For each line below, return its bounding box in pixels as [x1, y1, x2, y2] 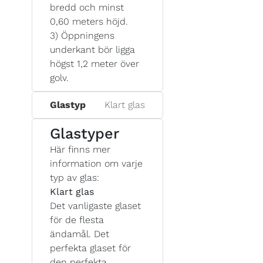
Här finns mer [50, 143, 110, 155]
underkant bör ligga [50, 43, 135, 55]
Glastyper [50, 124, 119, 142]
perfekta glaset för [50, 242, 131, 254]
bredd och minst [50, 1, 124, 13]
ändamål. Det [50, 228, 109, 240]
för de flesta [50, 214, 104, 225]
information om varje [50, 157, 143, 169]
